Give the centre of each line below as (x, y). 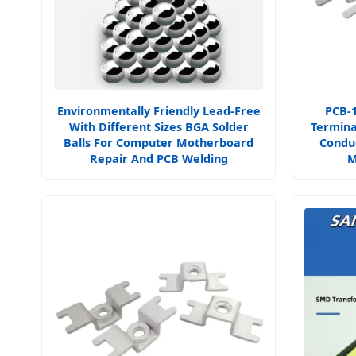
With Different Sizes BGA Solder (159, 127)
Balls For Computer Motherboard (159, 143)
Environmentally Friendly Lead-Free (159, 111)
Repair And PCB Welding (159, 159)
